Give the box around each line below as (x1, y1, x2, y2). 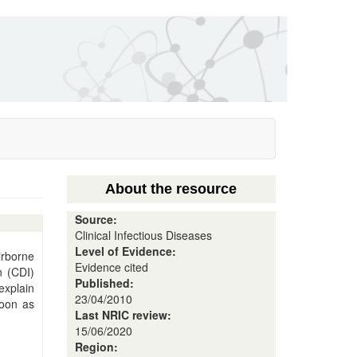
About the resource (105, 181, 237, 197)
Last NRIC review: (74, 307, 175, 323)
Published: (74, 275, 137, 291)
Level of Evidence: (74, 243, 179, 259)
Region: (74, 339, 121, 355)
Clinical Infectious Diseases (74, 227, 212, 243)
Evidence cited (74, 259, 148, 275)
